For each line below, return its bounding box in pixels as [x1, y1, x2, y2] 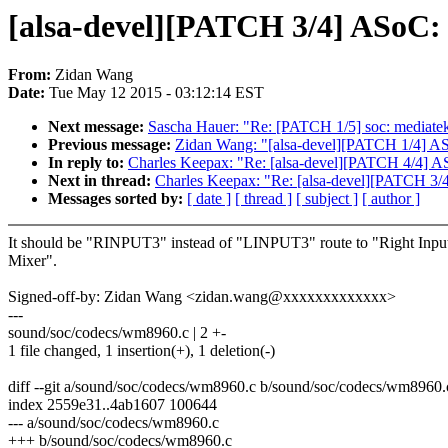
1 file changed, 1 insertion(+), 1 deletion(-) [8, 342, 275, 360]
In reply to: [48, 154, 128, 172]
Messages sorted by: [48, 190, 187, 208]
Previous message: [48, 136, 175, 154]
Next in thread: [48, 172, 155, 190]
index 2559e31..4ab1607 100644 [8, 396, 217, 414]
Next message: [48, 118, 148, 136]
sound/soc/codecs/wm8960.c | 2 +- [8, 324, 226, 342]
